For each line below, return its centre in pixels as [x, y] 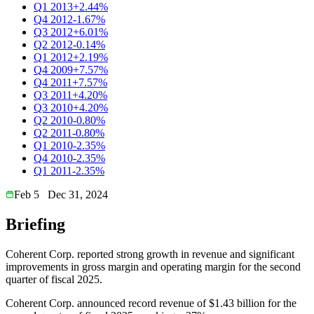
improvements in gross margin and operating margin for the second [153, 266]
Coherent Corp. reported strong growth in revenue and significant [150, 254]
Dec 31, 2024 [78, 194]
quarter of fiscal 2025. [54, 279]
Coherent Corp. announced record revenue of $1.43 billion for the [151, 303]
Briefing [35, 224]
